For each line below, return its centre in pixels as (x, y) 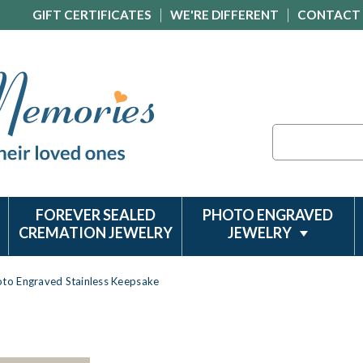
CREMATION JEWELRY (95, 233)
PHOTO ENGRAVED (268, 215)
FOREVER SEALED (95, 215)
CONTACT (329, 15)
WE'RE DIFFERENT (224, 15)
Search (290, 132)
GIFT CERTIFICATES (92, 15)
